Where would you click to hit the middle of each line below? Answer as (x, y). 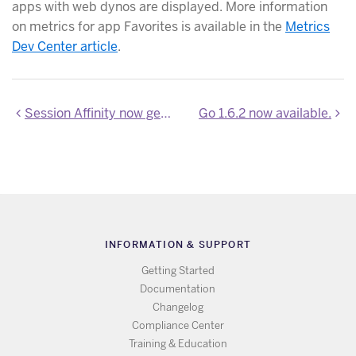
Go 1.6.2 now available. (265, 113)
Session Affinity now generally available (93, 113)
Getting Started (178, 271)
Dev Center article (65, 46)
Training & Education (178, 344)
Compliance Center (178, 326)
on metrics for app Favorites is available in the (149, 26)
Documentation (178, 289)
